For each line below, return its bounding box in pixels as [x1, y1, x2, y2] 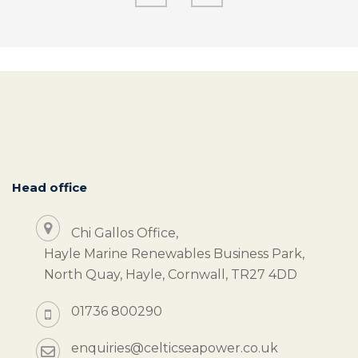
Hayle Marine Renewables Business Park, [44, 246, 304, 262]
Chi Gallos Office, [71, 225, 178, 241]
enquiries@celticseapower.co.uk [71, 340, 278, 356]
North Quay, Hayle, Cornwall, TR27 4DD [44, 267, 297, 283]
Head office [12, 180, 87, 196]
